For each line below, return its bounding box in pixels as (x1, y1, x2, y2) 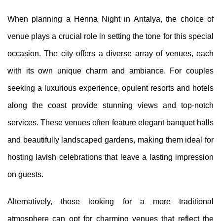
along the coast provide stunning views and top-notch (7, 101, 214, 110)
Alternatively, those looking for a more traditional (7, 197, 214, 206)
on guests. (7, 170, 43, 179)
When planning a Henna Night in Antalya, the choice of (7, 14, 214, 23)
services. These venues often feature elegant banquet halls (7, 118, 214, 127)
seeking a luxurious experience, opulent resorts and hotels (7, 83, 214, 92)
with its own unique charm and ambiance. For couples (7, 66, 214, 75)
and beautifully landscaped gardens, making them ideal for (7, 135, 214, 144)
